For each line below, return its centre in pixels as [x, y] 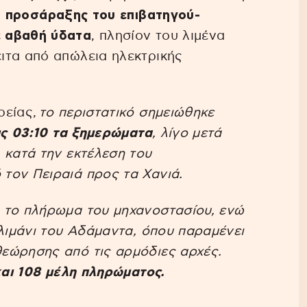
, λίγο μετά [187, 134]
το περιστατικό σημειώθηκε [125, 113]
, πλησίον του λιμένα [158, 36]
